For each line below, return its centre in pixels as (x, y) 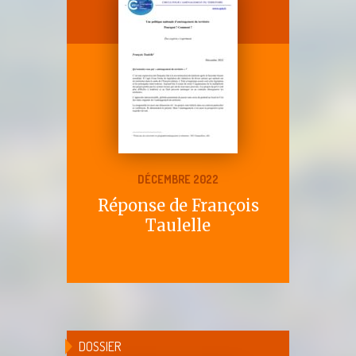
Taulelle (178, 225)
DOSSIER (100, 346)
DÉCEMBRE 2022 (178, 179)
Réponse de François (178, 205)
